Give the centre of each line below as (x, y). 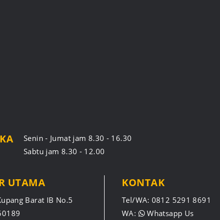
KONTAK (143, 182)
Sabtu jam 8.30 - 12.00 (64, 151)
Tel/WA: (136, 200)
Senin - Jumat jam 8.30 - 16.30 (78, 138)
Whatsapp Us (169, 213)
